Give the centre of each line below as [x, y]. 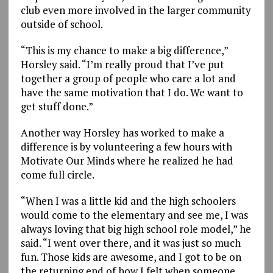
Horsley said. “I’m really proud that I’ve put [122, 64]
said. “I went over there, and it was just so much [130, 243]
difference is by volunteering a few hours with [126, 146]
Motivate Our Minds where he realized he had [127, 160]
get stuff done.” [57, 106]
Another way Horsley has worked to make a [122, 132]
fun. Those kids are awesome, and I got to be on [131, 257]
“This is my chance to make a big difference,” [124, 50]
